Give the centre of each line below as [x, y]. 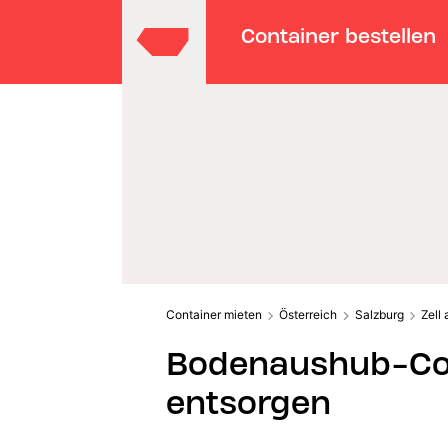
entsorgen [248, 402]
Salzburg [379, 314]
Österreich [308, 314]
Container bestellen [339, 35]
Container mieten [213, 314]
